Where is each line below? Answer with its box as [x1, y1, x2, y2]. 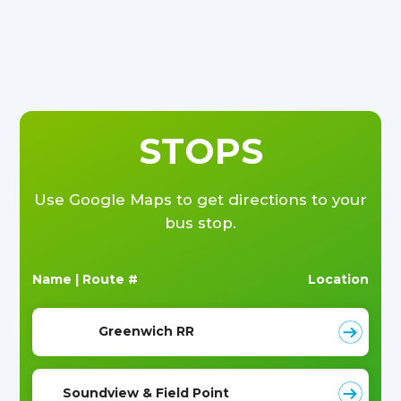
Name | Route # [32, 270, 139, 287]
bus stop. [165, 213, 236, 232]
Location [307, 270, 369, 287]
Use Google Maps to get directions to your [34, 190, 367, 209]
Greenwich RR [98, 323, 194, 340]
